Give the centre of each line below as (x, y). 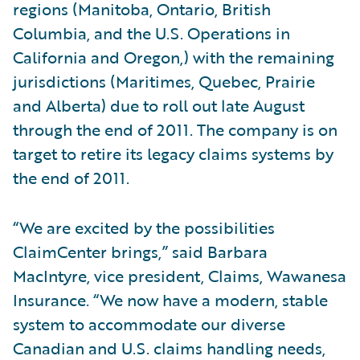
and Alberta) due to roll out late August (159, 105)
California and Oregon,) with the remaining (174, 57)
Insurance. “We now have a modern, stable (170, 300)
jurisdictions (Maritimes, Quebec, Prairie (164, 81)
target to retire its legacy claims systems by (173, 153)
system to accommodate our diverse (149, 324)
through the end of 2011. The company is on (175, 129)
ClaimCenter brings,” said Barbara (140, 252)
